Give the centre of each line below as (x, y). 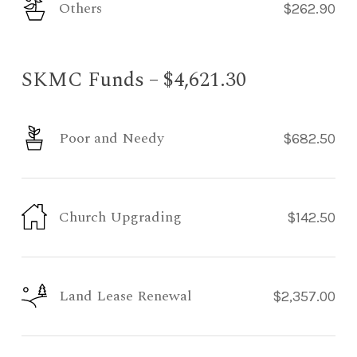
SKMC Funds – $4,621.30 (133, 80)
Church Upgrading (120, 217)
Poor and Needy (111, 138)
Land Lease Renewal (125, 296)
